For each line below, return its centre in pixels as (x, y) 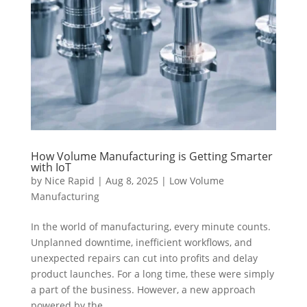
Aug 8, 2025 (132, 180)
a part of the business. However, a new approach (143, 289)
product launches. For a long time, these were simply (152, 273)
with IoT (51, 167)
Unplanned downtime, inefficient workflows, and (141, 242)
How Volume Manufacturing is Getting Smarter (151, 156)
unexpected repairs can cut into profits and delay (144, 258)
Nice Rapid (69, 180)
